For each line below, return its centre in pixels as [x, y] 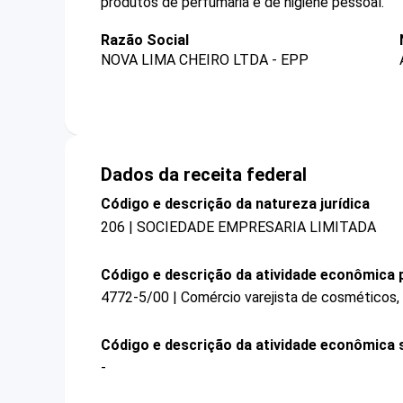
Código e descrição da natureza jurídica [235, 204]
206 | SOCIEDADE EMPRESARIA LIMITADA [238, 227]
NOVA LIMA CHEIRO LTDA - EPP [205, 60]
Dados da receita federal [204, 175]
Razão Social [145, 40]
